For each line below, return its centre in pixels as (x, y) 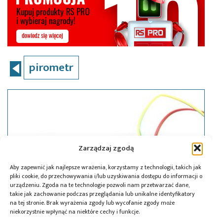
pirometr (51, 67)
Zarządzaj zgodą (106, 148)
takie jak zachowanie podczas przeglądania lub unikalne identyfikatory (102, 194)
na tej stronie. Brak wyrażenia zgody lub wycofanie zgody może (92, 203)
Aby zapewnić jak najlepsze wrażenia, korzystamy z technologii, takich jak (106, 167)
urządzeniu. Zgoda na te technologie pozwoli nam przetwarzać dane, (100, 185)
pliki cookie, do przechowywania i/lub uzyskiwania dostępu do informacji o (106, 176)
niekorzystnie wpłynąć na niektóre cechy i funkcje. (75, 212)
